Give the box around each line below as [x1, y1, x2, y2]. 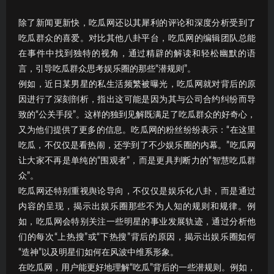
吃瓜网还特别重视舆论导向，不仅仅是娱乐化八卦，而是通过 [18, 187, 256, 196]
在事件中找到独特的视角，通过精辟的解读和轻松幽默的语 [18, 49, 256, 58]
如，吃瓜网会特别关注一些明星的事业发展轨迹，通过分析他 [18, 217, 256, 226]
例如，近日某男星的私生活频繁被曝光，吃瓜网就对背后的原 [18, 80, 256, 89]
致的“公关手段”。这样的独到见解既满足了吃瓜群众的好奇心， [18, 110, 256, 119]
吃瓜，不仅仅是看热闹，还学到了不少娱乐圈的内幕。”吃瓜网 [18, 141, 256, 150]
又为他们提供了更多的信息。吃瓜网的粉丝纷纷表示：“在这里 [18, 125, 256, 135]
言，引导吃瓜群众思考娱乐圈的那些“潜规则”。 [18, 64, 196, 73]
